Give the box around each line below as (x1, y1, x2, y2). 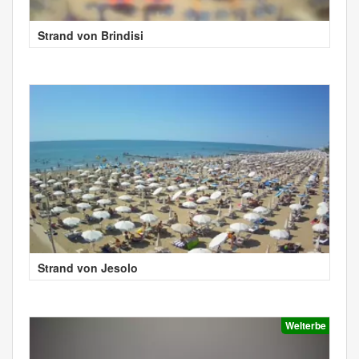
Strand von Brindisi (38, 26, 143, 43)
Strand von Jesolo (38, 259, 138, 276)
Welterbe (285, 317, 326, 333)
